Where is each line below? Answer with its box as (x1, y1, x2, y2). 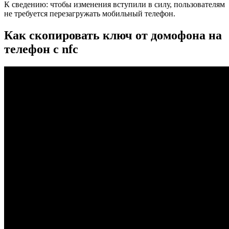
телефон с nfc (4, 42, 78, 56)
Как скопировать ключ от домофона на (4, 29, 222, 42)
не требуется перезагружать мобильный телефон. (4, 9, 175, 18)
